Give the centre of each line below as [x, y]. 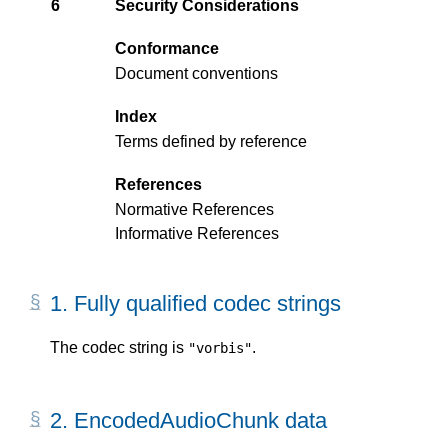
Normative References [194, 209]
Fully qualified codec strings [207, 304]
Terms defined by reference [211, 141]
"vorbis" [220, 347]
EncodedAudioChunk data [200, 420]
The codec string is [119, 347]
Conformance [167, 49]
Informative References [197, 234]
